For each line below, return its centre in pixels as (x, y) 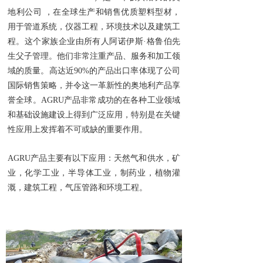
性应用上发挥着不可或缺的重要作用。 (77, 129)
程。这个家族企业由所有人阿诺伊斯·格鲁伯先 (94, 41)
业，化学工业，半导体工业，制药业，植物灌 (94, 173)
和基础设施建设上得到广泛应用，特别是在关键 (94, 115)
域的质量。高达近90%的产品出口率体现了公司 (94, 71)
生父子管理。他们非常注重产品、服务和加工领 (94, 56)
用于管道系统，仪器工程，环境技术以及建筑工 (94, 27)
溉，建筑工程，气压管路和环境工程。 (77, 188)
